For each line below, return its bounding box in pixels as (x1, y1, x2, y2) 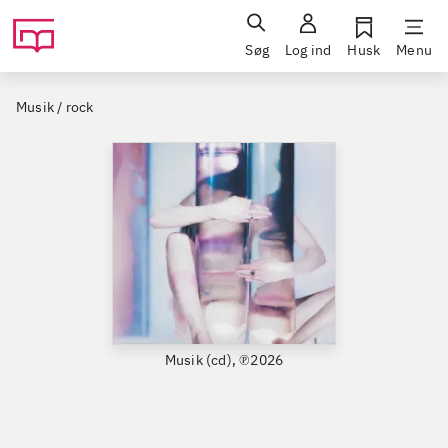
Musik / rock (16, 98, 94, 116)
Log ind (284, 41, 332, 59)
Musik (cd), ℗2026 (164, 350, 284, 369)
